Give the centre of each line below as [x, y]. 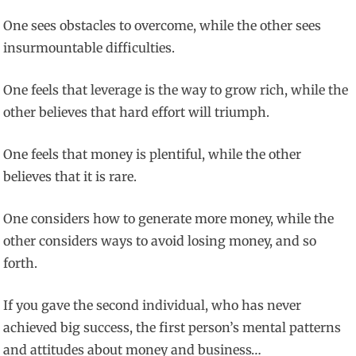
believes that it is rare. [70, 177]
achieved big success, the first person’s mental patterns [172, 328]
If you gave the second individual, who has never [153, 306]
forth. [21, 263]
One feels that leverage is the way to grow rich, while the [176, 90]
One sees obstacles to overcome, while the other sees [163, 26]
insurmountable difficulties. [89, 48]
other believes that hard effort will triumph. [137, 112]
